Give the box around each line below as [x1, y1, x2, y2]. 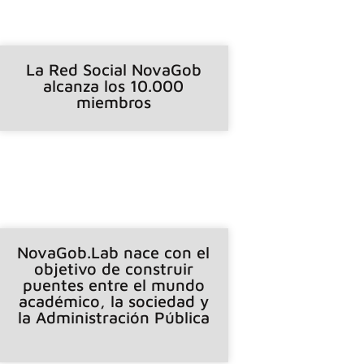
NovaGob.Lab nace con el [17, 242, 210, 262]
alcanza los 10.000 [43, 76, 184, 95]
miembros [76, 92, 151, 111]
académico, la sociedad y [18, 291, 209, 310]
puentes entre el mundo [22, 275, 205, 294]
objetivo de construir [33, 258, 193, 278]
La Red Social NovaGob [25, 59, 201, 79]
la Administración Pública [17, 307, 210, 327]
